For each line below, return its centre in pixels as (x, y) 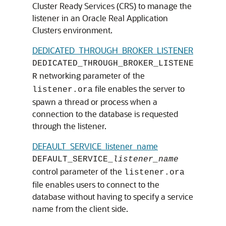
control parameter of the (78, 171)
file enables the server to (139, 89)
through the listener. (69, 126)
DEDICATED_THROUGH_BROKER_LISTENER (113, 50)
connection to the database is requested (105, 114)
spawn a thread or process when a (95, 102)
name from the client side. (80, 209)
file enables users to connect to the (96, 184)
